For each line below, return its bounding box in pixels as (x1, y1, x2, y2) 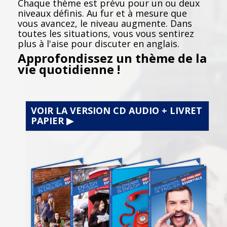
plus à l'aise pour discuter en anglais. (18, 37, 179, 50)
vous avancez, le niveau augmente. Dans (18, 17, 192, 29)
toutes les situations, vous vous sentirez (18, 27, 194, 40)
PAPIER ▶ (31, 114, 73, 127)
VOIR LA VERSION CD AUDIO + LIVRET (31, 104, 202, 117)
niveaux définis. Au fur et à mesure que (18, 7, 187, 19)
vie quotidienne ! (18, 60, 120, 78)
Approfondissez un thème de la (18, 49, 207, 66)
